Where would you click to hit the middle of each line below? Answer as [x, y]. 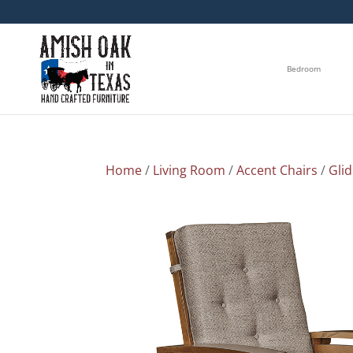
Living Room [190, 170]
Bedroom [304, 69]
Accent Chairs [277, 170]
